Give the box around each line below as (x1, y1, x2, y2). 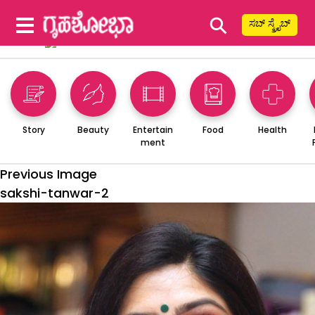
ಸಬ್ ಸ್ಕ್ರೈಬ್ (249, 16, 290, 30)
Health (258, 123, 287, 136)
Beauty (77, 123, 109, 136)
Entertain (133, 123, 173, 136)
